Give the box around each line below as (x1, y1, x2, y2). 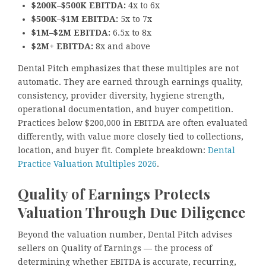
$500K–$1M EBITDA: (31, 14, 121, 24)
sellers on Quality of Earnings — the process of (18, 243, 212, 254)
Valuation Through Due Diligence (18, 202, 245, 221)
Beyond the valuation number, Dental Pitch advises (18, 230, 232, 240)
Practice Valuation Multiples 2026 (18, 159, 157, 169)
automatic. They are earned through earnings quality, (18, 77, 243, 87)
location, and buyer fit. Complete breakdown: (18, 145, 208, 155)
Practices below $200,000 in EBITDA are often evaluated (18, 118, 248, 128)
